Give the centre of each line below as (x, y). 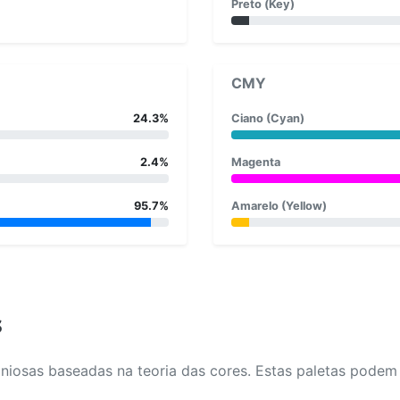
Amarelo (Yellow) (279, 205)
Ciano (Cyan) (268, 118)
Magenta (256, 162)
